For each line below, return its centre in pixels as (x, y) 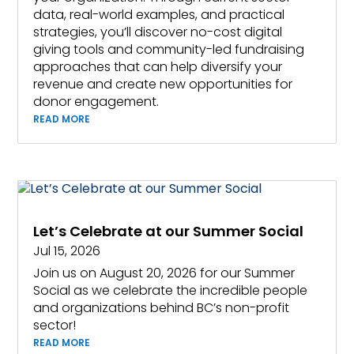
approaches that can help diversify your (158, 66)
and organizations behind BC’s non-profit (162, 308)
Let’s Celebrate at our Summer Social (169, 232)
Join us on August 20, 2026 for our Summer (164, 273)
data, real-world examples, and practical (159, 14)
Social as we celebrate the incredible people (171, 291)
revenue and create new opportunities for (163, 84)
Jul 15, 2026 (67, 251)
